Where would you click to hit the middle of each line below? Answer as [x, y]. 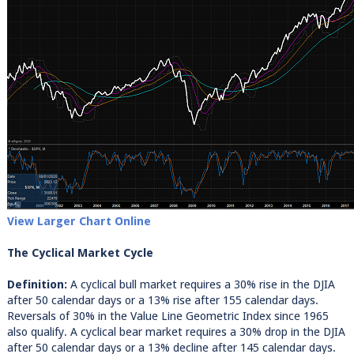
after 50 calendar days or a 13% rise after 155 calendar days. [162, 300]
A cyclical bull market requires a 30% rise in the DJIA [201, 284]
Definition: [37, 284]
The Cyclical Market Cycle [80, 253]
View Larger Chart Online [79, 221]
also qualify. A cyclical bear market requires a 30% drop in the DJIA [176, 332]
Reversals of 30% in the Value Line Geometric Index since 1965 [168, 316]
